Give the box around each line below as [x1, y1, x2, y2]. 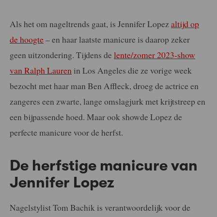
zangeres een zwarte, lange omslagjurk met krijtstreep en [10, 95, 205, 107]
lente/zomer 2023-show [114, 48, 195, 61]
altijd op [171, 17, 199, 30]
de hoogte [10, 33, 44, 45]
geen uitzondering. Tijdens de [10, 48, 114, 61]
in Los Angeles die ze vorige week [72, 64, 192, 76]
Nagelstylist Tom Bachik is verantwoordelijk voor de [10, 201, 190, 213]
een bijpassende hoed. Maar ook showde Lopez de [10, 110, 182, 123]
